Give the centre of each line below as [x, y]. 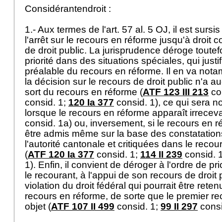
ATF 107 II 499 [83, 206]
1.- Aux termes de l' [65, 29]
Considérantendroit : [69, 9]
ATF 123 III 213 [176, 92]
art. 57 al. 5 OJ [137, 29]
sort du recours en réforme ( [84, 92]
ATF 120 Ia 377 [61, 154]
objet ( [38, 206]
